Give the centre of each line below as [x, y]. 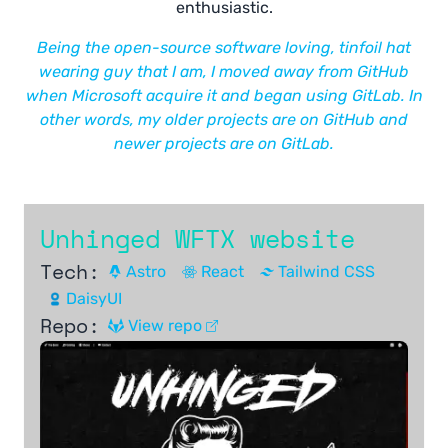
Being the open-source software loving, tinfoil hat [224, 47]
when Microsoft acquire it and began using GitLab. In [224, 95]
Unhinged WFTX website [197, 238]
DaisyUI [94, 298]
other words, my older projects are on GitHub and [224, 119]
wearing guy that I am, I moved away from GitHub [224, 71]
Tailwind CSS [327, 271]
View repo [165, 325]
